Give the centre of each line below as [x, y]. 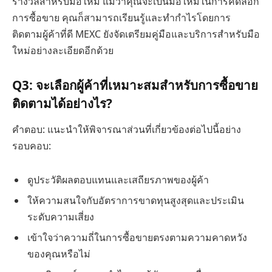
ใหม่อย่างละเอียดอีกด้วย [63, 50]
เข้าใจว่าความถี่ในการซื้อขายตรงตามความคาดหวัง [137, 237]
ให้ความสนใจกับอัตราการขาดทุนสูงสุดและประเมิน [136, 200]
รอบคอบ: [32, 146]
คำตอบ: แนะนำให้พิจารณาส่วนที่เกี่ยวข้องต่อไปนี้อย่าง [127, 129]
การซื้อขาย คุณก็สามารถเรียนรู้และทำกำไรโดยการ [121, 18]
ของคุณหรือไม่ [59, 253]
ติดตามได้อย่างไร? [62, 103]
